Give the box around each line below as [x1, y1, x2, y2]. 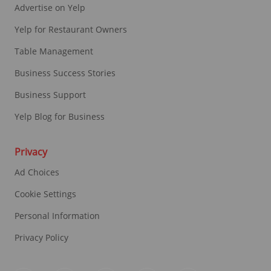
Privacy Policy [14, 232, 68, 244]
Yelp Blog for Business [14, 111, 105, 123]
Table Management [14, 45, 93, 57]
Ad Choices [14, 166, 59, 178]
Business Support [14, 89, 86, 101]
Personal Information [14, 210, 100, 222]
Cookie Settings [14, 188, 76, 200]
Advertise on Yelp [14, 2, 85, 14]
